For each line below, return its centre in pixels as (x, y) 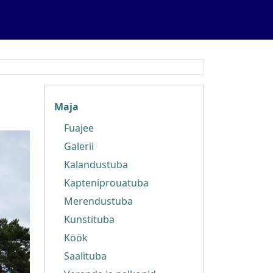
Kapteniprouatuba (106, 183)
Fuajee (79, 128)
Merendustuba (98, 201)
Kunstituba (89, 219)
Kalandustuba (96, 165)
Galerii (79, 146)
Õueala (71, 100)
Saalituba (85, 256)
